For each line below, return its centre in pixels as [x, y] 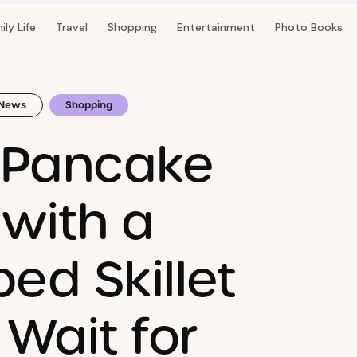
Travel [71, 27]
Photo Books [308, 27]
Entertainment [216, 27]
